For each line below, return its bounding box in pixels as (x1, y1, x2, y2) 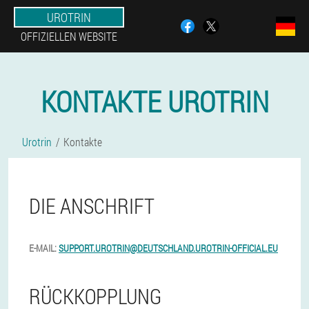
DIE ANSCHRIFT (29, 192, 154, 219)
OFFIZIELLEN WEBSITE (21, 29, 117, 43)
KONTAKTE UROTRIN (40, 82, 269, 120)
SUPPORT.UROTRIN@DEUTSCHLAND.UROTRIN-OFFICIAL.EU (59, 241, 278, 255)
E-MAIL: (29, 241, 57, 255)
